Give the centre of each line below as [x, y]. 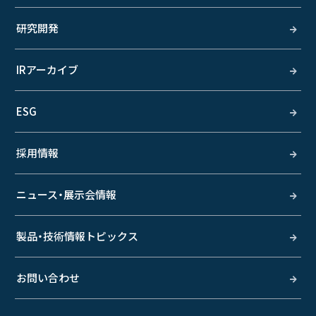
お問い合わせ [48, 278]
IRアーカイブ [47, 69]
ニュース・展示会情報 [66, 194]
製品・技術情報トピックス [77, 236]
